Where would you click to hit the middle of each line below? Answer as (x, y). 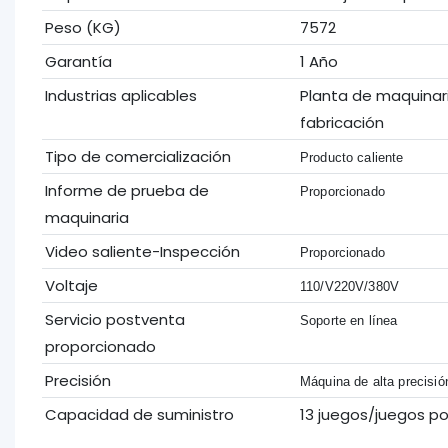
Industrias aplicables (120, 95)
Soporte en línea (348, 320)
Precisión (77, 380)
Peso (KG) (82, 27)
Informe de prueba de (126, 190)
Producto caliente (351, 157)
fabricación (341, 122)
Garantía (78, 61)
